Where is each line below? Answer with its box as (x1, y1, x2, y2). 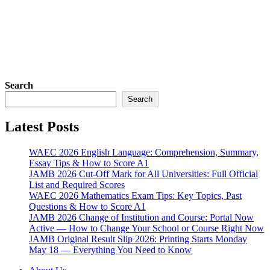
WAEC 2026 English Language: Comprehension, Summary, (29, 147, 259, 158)
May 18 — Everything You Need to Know (29, 245, 192, 256)
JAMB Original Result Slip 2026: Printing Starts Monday (29, 234, 247, 245)
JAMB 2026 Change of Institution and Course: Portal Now (29, 212, 254, 223)
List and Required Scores (29, 180, 125, 190)
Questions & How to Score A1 (29, 201, 146, 212)
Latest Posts (5, 119, 79, 135)
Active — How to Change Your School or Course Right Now (29, 223, 264, 234)
